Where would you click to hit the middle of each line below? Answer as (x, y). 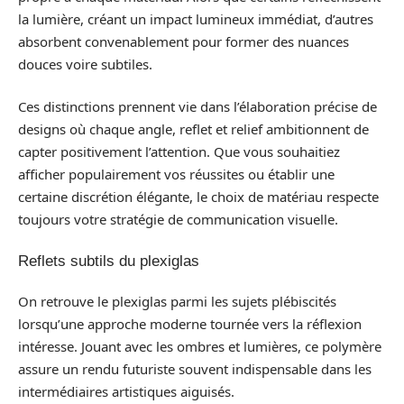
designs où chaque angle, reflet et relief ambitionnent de (193, 129)
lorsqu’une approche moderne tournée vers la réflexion (190, 324)
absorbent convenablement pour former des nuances (184, 41)
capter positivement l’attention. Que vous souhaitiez (179, 152)
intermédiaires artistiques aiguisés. (126, 392)
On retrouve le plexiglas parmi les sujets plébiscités (177, 302)
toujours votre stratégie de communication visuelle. (178, 220)
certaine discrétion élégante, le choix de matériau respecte (198, 197)
